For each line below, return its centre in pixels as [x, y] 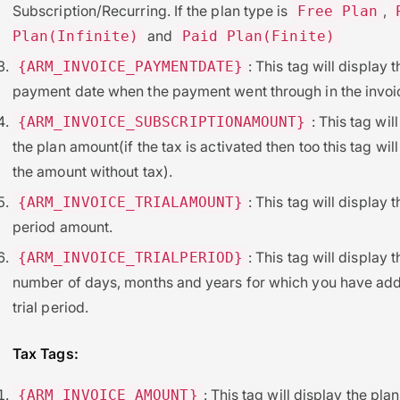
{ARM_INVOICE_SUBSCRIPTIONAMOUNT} [162, 121]
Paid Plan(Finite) [258, 36]
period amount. [63, 226]
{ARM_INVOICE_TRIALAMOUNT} [130, 202]
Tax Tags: [46, 353]
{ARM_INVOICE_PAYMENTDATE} [130, 66]
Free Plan [337, 11]
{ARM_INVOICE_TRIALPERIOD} [130, 257]
